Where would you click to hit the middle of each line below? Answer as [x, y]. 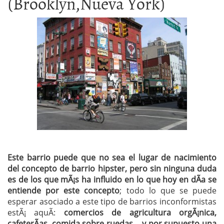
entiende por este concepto [64, 190]
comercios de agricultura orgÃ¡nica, [140, 212]
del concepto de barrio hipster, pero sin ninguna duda [112, 168]
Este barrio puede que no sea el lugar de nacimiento [112, 157]
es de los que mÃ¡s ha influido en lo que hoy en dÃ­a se [112, 179]
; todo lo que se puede [168, 190]
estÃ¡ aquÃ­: [36, 212]
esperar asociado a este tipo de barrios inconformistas [112, 201]
